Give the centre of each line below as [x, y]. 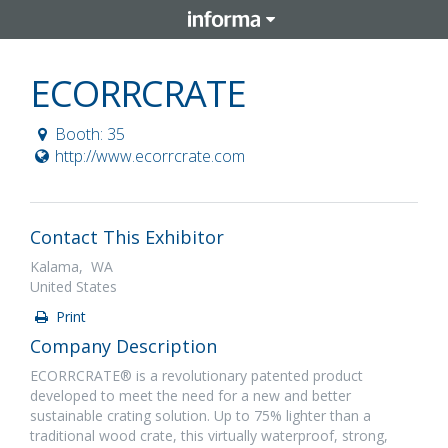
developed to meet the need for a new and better [190, 395]
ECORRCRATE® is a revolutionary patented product [196, 375]
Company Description [123, 346]
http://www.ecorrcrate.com [149, 156]
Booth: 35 [89, 134]
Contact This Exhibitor [127, 237]
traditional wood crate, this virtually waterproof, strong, [209, 435]
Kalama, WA [71, 266]
